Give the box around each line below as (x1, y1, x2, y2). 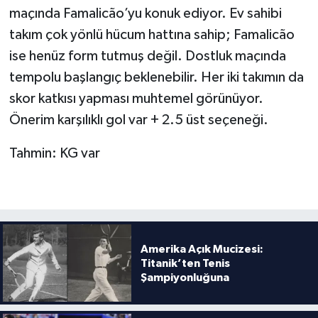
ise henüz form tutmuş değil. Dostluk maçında (9, 49, 286, 64)
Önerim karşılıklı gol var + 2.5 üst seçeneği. (9, 113, 268, 128)
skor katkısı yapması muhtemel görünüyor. (9, 92, 263, 106)
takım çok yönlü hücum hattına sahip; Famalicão (9, 28, 295, 43)
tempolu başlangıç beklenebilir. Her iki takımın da (9, 70, 304, 85)
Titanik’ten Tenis (140, 257, 230, 269)
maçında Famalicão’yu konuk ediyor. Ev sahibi (9, 6, 282, 21)
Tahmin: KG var (9, 146, 100, 161)
